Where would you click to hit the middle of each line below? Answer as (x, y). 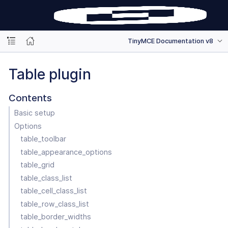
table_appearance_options (66, 152)
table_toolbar (44, 139)
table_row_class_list (55, 204)
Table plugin (50, 74)
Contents (30, 98)
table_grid (38, 165)
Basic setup (34, 113)
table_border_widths (56, 217)
